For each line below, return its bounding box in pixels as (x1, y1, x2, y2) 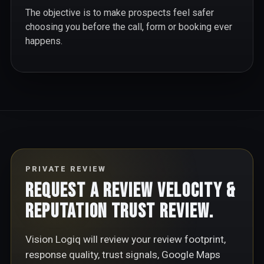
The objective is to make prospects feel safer (25, 6, 214, 18)
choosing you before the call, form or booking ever (25, 21, 232, 32)
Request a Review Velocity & (25, 178, 236, 203)
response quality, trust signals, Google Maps (25, 249, 220, 261)
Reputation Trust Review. (25, 199, 214, 223)
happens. (25, 35, 62, 47)
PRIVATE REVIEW (25, 164, 107, 173)
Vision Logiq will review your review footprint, (25, 233, 226, 246)
